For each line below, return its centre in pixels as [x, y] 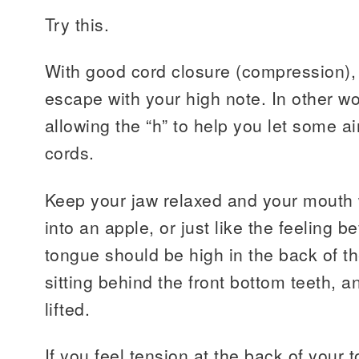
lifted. [68, 308]
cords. [70, 153]
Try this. [77, 24]
